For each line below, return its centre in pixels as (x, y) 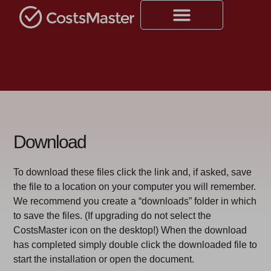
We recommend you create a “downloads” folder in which (135, 201)
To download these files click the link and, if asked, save (133, 172)
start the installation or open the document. (104, 260)
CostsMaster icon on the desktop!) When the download (130, 230)
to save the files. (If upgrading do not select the (113, 216)
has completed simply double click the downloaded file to (135, 245)
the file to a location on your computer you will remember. (135, 187)
